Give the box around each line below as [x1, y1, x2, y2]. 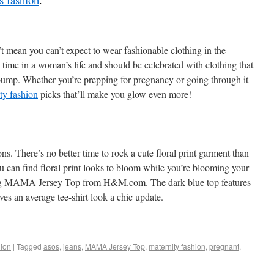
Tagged [17, 241, 42, 251]
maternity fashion [149, 241, 206, 251]
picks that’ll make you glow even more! [38, 87, 191, 100]
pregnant [209, 241, 239, 251]
